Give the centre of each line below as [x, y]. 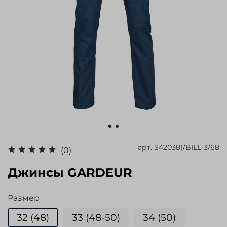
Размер [24, 198]
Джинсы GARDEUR [70, 173]
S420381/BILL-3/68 [187, 148]
